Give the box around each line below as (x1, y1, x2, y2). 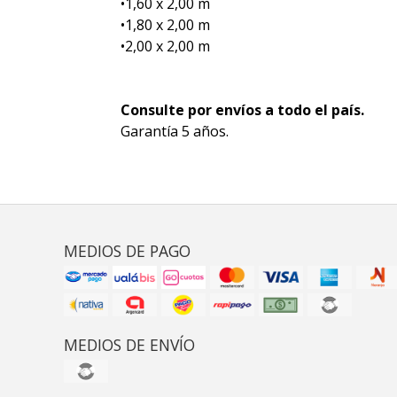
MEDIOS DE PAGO (64, 240, 191, 261)
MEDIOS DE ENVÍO (64, 334, 195, 355)
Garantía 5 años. (120, 121, 229, 141)
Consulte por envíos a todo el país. (120, 100, 364, 120)
